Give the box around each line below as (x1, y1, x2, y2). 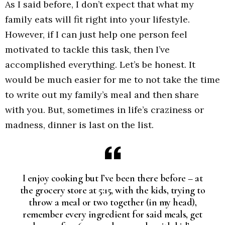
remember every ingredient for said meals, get (23, 208, 202, 220)
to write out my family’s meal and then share (5, 89, 199, 101)
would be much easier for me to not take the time (5, 74, 220, 86)
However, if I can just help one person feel (5, 29, 187, 41)
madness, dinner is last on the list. (5, 119, 154, 131)
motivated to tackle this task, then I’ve (5, 44, 170, 56)
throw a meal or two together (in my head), (29, 196, 196, 208)
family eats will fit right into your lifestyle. (5, 14, 190, 26)
